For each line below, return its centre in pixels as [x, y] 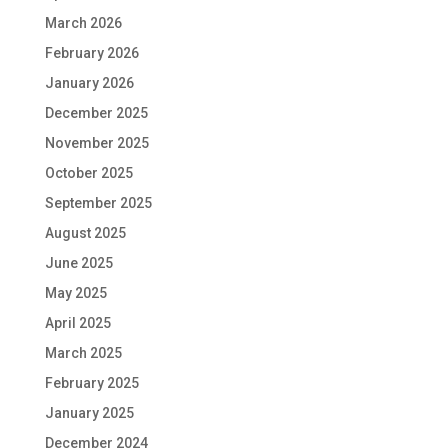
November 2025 [96, 143]
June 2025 [78, 263]
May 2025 [75, 293]
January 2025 [89, 413]
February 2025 [91, 383]
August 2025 [85, 233]
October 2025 [88, 173]
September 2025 [98, 203]
